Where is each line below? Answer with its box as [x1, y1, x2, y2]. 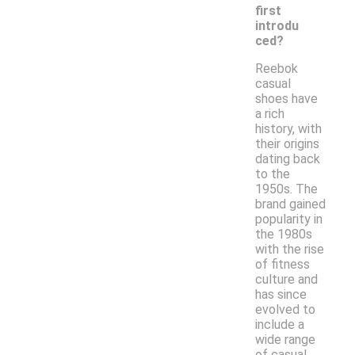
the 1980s [255, 226, 312, 242]
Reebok [255, 60, 298, 76]
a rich [255, 105, 284, 121]
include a [255, 316, 304, 332]
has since [255, 286, 307, 302]
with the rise [255, 241, 324, 257]
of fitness [255, 256, 310, 272]
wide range [255, 331, 315, 347]
